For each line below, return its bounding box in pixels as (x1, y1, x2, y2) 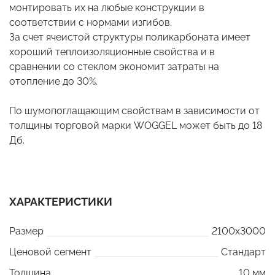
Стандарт (221, 246, 266, 258)
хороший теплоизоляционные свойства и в (9, 45, 215, 58)
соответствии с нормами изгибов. (9, 16, 172, 28)
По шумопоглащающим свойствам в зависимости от (9, 104, 260, 117)
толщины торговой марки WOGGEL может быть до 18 (9, 119, 262, 131)
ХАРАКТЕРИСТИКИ (9, 195, 112, 208)
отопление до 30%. (9, 75, 98, 87)
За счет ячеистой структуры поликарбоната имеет (9, 31, 250, 43)
